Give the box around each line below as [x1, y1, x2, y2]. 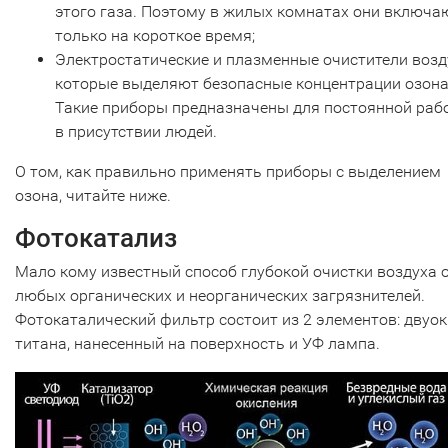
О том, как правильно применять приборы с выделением [15, 161, 441, 181]
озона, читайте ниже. [15, 185, 171, 205]
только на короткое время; [55, 25, 255, 45]
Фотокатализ [15, 222, 177, 253]
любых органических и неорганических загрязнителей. [15, 285, 425, 305]
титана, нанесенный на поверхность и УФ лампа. [15, 333, 380, 353]
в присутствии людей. [55, 121, 217, 141]
